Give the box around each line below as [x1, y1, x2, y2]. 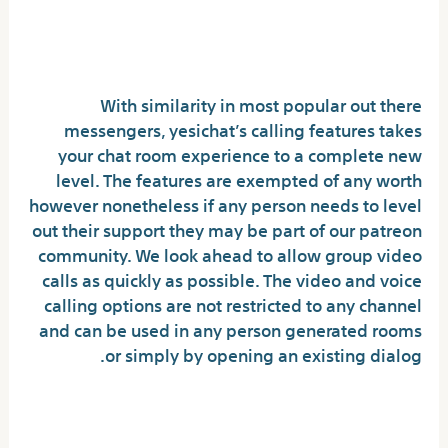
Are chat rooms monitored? [77, 383, 422, 439]
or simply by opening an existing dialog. [104, 337, 422, 371]
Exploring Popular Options [143, 34, 422, 79]
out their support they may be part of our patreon [31, 212, 422, 246]
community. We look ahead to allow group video [37, 237, 422, 271]
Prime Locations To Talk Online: [92, 4, 422, 49]
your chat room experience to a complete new [57, 137, 422, 171]
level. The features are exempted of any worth [55, 162, 422, 196]
